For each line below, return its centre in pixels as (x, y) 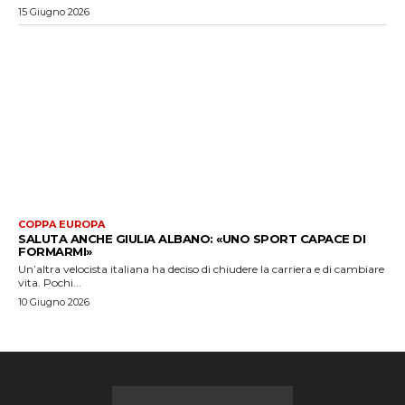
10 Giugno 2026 (54, 301)
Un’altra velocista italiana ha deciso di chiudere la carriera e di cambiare (201, 268)
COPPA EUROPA (61, 224)
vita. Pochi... (50, 282)
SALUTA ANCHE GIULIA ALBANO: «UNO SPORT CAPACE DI (192, 238)
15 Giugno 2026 (54, 11)
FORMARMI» (55, 251)
